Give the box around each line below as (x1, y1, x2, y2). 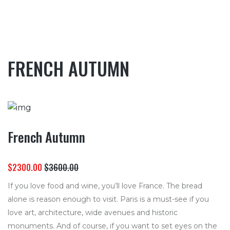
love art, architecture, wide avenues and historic (8, 207, 178, 217)
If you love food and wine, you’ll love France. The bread (8, 181, 202, 190)
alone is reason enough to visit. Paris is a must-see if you (8, 194, 209, 204)
